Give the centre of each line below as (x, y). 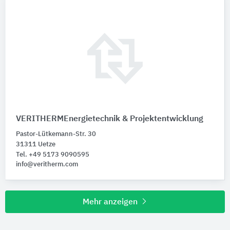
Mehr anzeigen (111, 203)
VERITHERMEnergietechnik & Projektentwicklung (110, 119)
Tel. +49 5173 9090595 (53, 155)
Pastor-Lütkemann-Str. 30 (56, 135)
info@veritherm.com (47, 165)
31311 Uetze (36, 145)
